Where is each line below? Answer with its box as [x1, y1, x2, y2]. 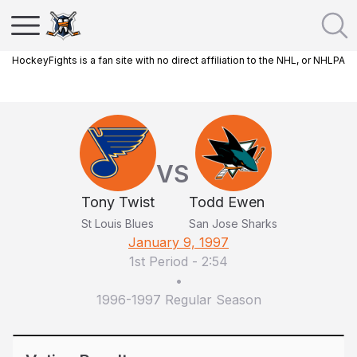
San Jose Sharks [189, 217, 277, 230]
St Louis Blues [81, 217, 154, 230]
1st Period [129, 253, 188, 269]
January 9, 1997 [128, 234, 229, 250]
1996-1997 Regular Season [96, 292, 261, 308]
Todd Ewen [189, 194, 265, 210]
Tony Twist [81, 194, 155, 210]
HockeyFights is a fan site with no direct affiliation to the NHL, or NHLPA [12, 54, 345, 66]
